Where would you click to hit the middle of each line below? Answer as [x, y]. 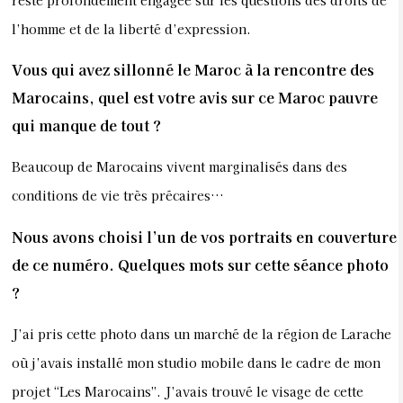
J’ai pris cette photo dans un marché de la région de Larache [201, 334]
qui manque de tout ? [86, 125]
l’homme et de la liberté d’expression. [131, 28]
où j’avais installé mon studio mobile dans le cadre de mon [196, 363]
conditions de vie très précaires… [117, 196]
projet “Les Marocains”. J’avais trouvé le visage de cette [188, 392]
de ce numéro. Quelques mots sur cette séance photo [200, 264]
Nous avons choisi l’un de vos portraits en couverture [204, 236]
